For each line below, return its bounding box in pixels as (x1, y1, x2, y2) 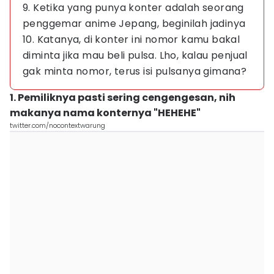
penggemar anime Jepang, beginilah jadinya (23, 17, 246, 31)
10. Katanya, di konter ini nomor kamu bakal (23, 32, 240, 46)
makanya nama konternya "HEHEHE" (10, 106, 201, 120)
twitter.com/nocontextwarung (10, 120, 105, 130)
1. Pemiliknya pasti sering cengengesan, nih (10, 91, 235, 105)
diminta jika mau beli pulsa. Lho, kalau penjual (23, 48, 248, 62)
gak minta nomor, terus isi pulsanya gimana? (23, 64, 247, 78)
